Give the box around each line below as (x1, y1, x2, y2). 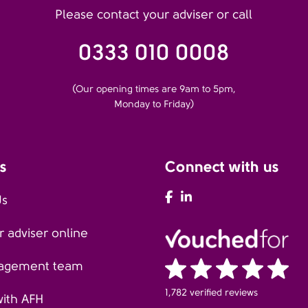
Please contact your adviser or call (55, 8, 253, 21)
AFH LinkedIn (192, 190, 265, 204)
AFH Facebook (173, 190, 253, 204)
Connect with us (165, 157, 279, 175)
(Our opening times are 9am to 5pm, (71, 83, 236, 94)
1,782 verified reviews (165, 286, 258, 298)
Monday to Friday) (113, 98, 194, 109)
